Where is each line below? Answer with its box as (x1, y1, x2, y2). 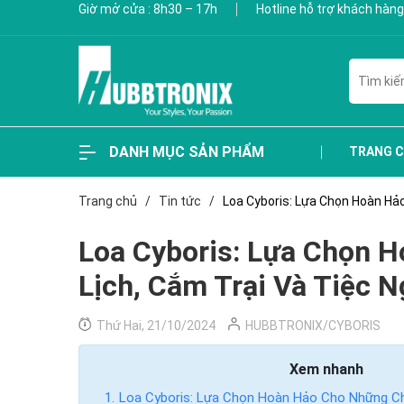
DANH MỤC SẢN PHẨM (106, 142, 264, 161)
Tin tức (159, 194, 201, 208)
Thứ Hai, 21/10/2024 (94, 318, 216, 333)
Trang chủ (78, 194, 137, 208)
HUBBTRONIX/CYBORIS (245, 318, 381, 333)
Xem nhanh (289, 361, 364, 379)
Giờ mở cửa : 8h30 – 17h (78, 2, 220, 16)
